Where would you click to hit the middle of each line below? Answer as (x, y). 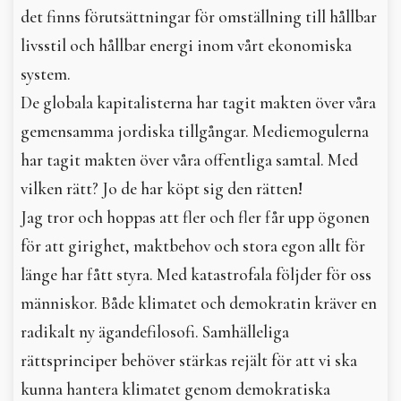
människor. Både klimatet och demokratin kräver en (199, 303)
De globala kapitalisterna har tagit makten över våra (198, 103)
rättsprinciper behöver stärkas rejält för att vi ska (189, 361)
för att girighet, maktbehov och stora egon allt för (193, 246)
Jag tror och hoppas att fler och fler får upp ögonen (195, 218)
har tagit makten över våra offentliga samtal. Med (189, 160)
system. (46, 74)
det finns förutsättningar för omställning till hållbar (199, 17)
